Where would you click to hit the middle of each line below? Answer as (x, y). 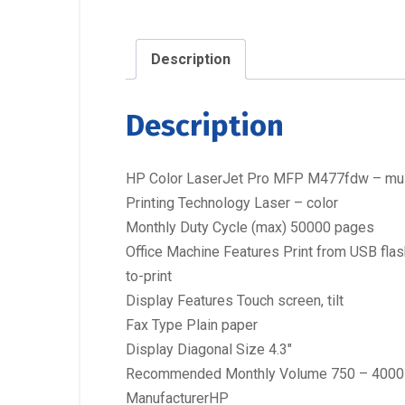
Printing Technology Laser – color (232, 202)
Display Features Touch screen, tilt (235, 300)
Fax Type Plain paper (192, 325)
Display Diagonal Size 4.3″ (209, 349)
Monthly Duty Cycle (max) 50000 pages (250, 227)
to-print (149, 276)
